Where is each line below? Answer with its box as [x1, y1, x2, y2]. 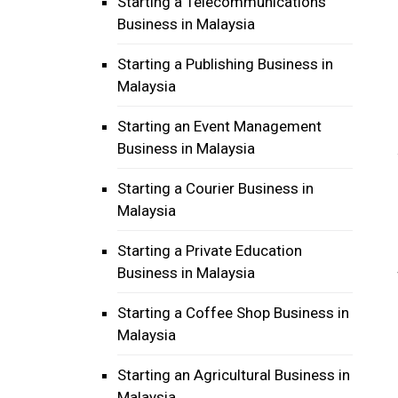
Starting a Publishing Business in [117, 55, 333, 73]
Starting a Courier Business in [117, 179, 314, 197]
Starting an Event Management [117, 117, 322, 135]
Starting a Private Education [117, 242, 302, 259]
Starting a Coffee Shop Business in [117, 304, 349, 322]
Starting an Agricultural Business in [117, 366, 350, 384]
